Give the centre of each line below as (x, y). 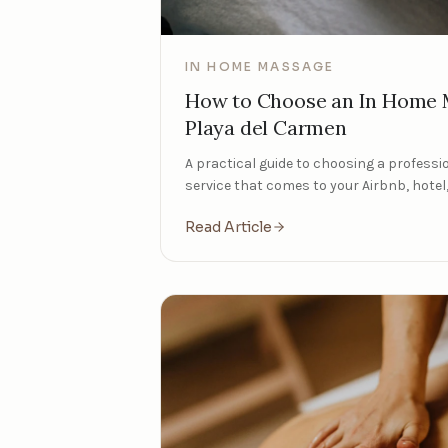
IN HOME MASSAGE (260, 66)
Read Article (228, 226)
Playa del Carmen (266, 127)
